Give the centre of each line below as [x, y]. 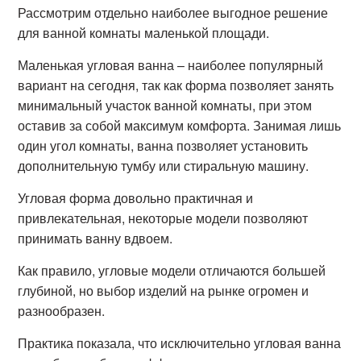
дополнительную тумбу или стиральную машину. [164, 166]
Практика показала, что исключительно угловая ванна [180, 343]
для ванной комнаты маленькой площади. [144, 33]
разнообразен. [62, 311]
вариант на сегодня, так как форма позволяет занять [176, 85]
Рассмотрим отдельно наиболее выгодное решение [173, 12]
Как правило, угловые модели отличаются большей [172, 270]
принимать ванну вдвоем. [95, 238]
